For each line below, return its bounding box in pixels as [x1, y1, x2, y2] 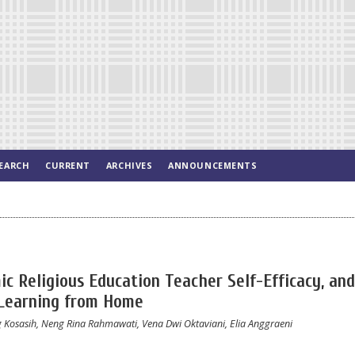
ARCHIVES [105, 159, 153, 171]
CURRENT [45, 159, 90, 171]
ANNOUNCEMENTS [168, 159, 258, 171]
